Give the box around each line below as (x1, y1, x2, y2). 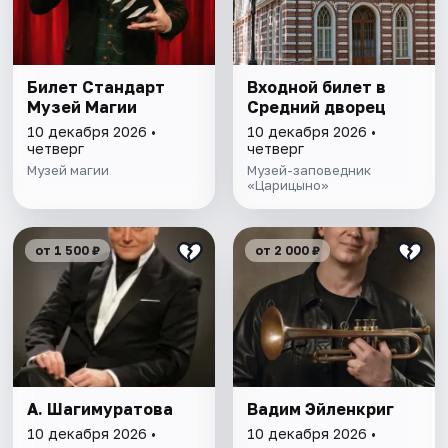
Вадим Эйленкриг (246, 398, 394, 419)
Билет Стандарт (27, 76, 166, 97)
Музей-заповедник (246, 161, 371, 178)
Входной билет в (246, 76, 386, 97)
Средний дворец (246, 96, 386, 117)
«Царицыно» (246, 176, 329, 193)
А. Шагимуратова (27, 398, 174, 419)
